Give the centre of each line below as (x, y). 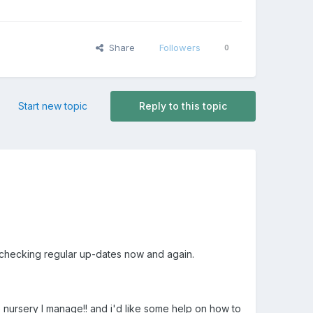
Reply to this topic (183, 106)
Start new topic (52, 106)
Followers (180, 48)
